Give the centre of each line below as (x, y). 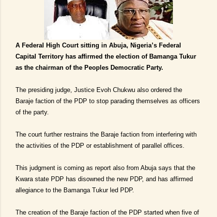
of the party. (32, 112)
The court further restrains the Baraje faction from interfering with (106, 134)
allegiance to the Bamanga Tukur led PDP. (75, 190)
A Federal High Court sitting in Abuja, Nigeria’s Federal (98, 45)
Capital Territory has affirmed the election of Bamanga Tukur (106, 56)
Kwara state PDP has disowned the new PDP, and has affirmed (104, 179)
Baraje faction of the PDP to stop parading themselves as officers (108, 101)
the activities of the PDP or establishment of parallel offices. (100, 146)
